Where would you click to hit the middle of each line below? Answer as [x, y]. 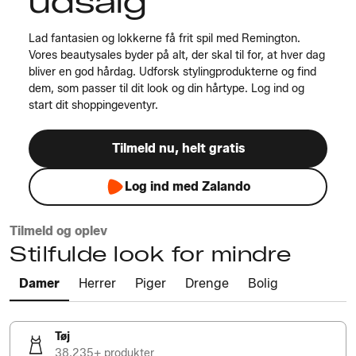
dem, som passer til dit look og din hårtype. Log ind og [166, 89]
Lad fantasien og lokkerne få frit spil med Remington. [164, 39]
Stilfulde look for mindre [151, 254]
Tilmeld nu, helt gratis [178, 148]
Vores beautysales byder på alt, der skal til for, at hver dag [177, 55]
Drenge [207, 283]
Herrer [97, 283]
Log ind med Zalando [188, 186]
